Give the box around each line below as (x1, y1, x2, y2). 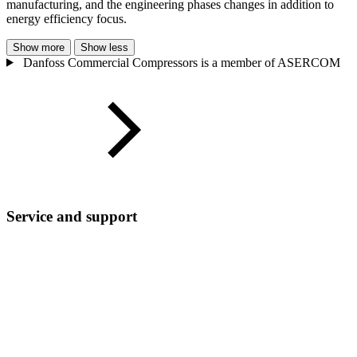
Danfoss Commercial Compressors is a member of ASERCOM (22, 55, 340, 69)
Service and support (6, 207, 137, 225)
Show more (13, 41, 65, 53)
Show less (80, 41, 128, 53)
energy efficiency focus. (6, 11, 127, 25)
